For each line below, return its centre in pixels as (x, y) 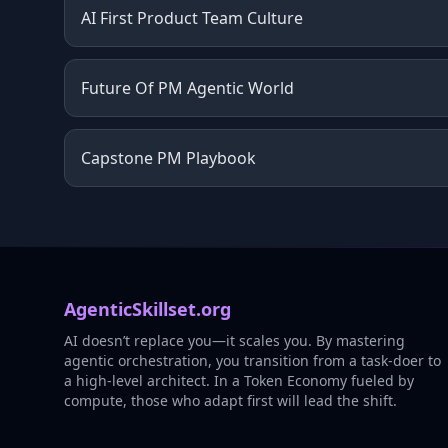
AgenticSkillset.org (147, 309)
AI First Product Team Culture (192, 18)
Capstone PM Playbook (168, 158)
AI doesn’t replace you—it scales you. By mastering (234, 340)
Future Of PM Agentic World (187, 88)
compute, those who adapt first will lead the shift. (230, 400)
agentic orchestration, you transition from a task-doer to (252, 360)
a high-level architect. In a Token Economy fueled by (239, 380)
